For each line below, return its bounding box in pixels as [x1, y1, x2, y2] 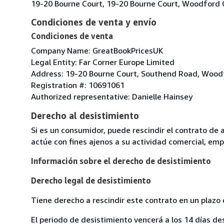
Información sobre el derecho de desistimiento [31, 155, 211, 166]
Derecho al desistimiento [31, 109, 139, 121]
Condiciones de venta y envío [31, 16, 156, 27]
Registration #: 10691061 [31, 79, 124, 90]
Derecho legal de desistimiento [31, 175, 151, 185]
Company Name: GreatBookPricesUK [31, 45, 163, 55]
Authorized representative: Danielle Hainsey [31, 91, 192, 101]
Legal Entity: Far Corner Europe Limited [31, 56, 174, 67]
